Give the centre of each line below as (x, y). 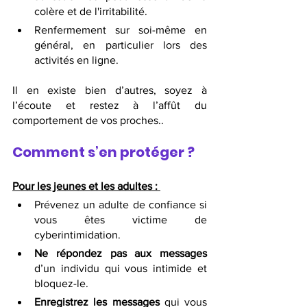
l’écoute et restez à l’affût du (110, 105)
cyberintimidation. (77, 234)
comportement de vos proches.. (88, 120)
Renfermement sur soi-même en (121, 29)
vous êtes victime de (121, 219)
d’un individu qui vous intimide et (121, 268)
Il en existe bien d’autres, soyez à (110, 90)
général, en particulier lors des (121, 45)
